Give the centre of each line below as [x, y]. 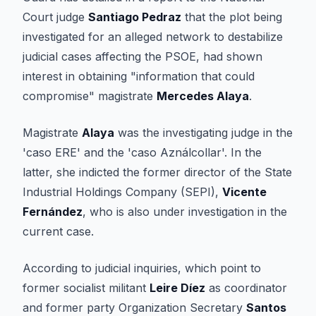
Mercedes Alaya [203, 96]
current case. [58, 231]
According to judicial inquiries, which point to [142, 268]
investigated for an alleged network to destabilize [153, 37]
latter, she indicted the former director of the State [157, 172]
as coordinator [246, 288]
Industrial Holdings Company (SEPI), [122, 192]
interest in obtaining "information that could [139, 76]
